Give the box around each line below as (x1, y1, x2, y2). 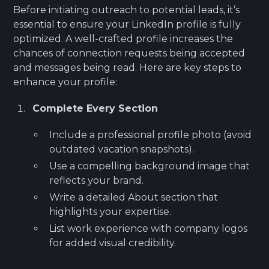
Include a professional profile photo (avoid (49, 128, 252, 141)
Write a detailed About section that (49, 191, 219, 203)
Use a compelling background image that (49, 160, 250, 172)
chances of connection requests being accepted (13, 47, 246, 59)
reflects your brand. (49, 174, 144, 186)
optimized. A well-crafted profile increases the (13, 32, 234, 44)
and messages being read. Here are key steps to (13, 61, 242, 73)
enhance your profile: (13, 76, 118, 88)
